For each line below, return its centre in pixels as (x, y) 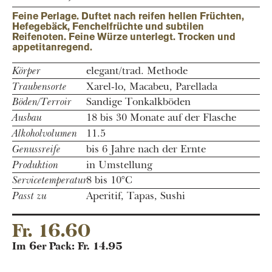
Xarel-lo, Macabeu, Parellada (152, 86)
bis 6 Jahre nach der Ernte (146, 149)
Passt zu (29, 196)
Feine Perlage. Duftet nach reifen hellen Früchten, (128, 16)
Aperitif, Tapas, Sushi (136, 196)
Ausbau (27, 118)
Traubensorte (39, 86)
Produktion (35, 165)
